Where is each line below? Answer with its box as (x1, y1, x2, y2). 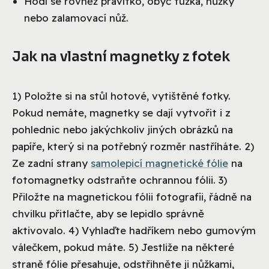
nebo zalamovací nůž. (24, 11, 128, 24)
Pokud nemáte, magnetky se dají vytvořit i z (12, 106, 231, 119)
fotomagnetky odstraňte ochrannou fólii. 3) (12, 173, 227, 186)
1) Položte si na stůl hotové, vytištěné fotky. (12, 89, 231, 102)
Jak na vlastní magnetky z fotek (12, 47, 230, 65)
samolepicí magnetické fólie (91, 156, 228, 169)
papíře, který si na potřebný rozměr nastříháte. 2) (12, 139, 254, 153)
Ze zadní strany (12, 156, 91, 169)
